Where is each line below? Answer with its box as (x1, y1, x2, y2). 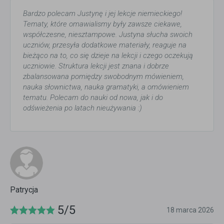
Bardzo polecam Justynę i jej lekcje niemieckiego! (23, 9, 182, 18)
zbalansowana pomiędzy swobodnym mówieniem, (23, 72, 184, 81)
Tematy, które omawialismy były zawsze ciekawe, (23, 19, 182, 29)
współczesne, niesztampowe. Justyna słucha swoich (23, 30, 192, 39)
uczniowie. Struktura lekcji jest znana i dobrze (23, 61, 169, 71)
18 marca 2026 (166, 206, 214, 214)
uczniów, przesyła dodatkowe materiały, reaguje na (23, 40, 186, 50)
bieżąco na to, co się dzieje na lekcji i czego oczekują (23, 51, 193, 60)
